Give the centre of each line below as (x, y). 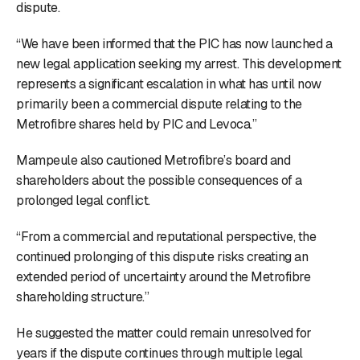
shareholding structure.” (82, 297)
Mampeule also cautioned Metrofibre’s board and (153, 160)
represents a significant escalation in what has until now (169, 84)
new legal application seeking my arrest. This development (179, 63)
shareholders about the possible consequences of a (159, 180)
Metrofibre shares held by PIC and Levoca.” (136, 124)
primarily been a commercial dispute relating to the (159, 104)
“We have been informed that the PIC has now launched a (174, 43)
